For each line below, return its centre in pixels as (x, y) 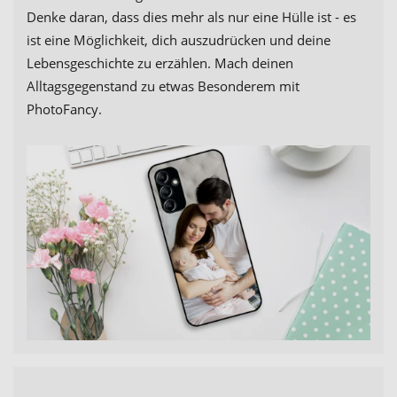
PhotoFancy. (64, 109)
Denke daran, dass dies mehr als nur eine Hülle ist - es (191, 17)
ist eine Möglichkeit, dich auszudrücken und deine (179, 40)
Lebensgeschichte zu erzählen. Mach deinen (160, 63)
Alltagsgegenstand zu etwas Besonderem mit (163, 86)
